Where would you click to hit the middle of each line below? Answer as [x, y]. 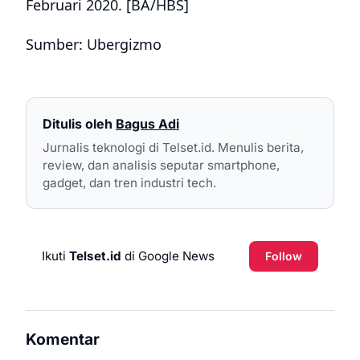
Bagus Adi [147, 124]
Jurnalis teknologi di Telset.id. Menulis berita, [173, 147]
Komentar [63, 339]
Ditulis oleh [78, 124]
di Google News [168, 256]
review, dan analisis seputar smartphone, [161, 165]
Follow [284, 256]
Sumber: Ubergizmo [94, 45]
